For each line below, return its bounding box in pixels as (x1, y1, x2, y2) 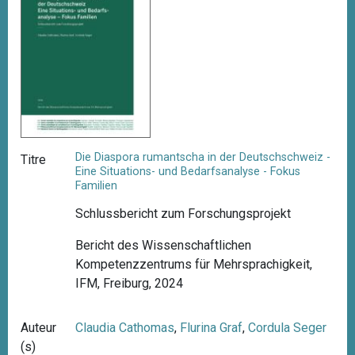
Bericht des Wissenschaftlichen (75, 237, 252, 253)
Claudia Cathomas (75, 319, 175, 335)
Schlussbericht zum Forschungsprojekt (75, 205, 292, 221)
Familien (75, 178, 118, 193)
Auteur (21, 319, 56, 335)
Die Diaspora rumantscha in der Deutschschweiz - (75, 150, 331, 164)
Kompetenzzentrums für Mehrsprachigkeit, (75, 256, 313, 272)
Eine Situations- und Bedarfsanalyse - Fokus (75, 164, 301, 178)
